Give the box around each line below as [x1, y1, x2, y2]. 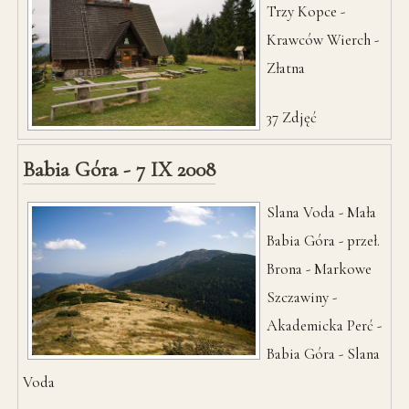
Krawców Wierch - [267, 29, 380, 49]
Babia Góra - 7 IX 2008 [23, 155, 216, 183]
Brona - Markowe [267, 258, 372, 278]
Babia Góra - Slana [267, 343, 381, 363]
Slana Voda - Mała [267, 202, 377, 222]
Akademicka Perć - [267, 315, 383, 335]
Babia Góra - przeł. [267, 230, 381, 250]
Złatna [267, 58, 306, 78]
